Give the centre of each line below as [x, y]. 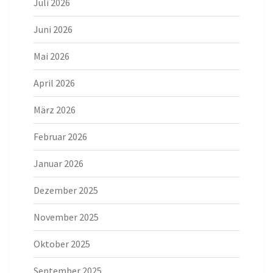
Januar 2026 [58, 164]
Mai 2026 [51, 56]
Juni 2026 [53, 30]
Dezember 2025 [66, 190]
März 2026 [55, 110]
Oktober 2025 [62, 244]
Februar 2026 [60, 137]
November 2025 [66, 217]
